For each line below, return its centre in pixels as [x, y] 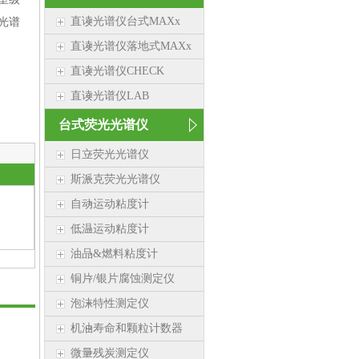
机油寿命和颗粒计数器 [127, 328]
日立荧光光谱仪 [110, 154]
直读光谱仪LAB [110, 96]
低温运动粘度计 [110, 229]
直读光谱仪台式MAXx [125, 21]
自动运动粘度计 [110, 204]
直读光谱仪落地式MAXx [131, 46]
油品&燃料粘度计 [114, 254]
